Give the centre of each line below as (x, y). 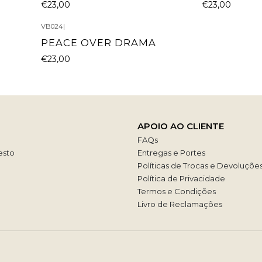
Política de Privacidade (182, 179)
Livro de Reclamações (180, 204)
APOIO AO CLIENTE (181, 126)
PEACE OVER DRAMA (99, 42)
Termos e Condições (177, 192)
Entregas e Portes (172, 153)
